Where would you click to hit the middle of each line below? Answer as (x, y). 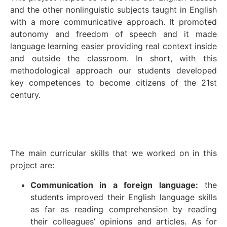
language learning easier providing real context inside (113, 46)
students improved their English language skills (124, 197)
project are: (32, 165)
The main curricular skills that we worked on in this (113, 153)
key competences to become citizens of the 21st (113, 82)
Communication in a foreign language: (114, 185)
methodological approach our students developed (113, 70)
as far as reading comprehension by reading (124, 209)
